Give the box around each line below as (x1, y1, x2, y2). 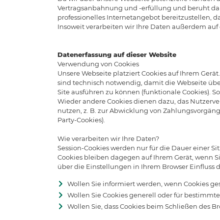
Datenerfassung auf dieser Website (57, 50, 176, 58)
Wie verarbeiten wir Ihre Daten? (57, 134, 159, 142)
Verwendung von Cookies (57, 59, 139, 68)
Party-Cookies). (57, 115, 105, 124)
